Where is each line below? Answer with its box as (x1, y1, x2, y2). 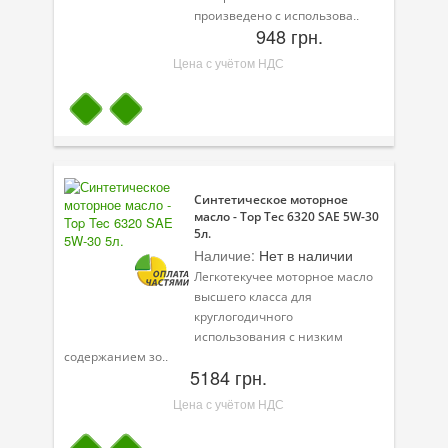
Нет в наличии (255, 244, 353, 265)
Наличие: (194, 244, 255, 265)
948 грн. (255, 22, 323, 49)
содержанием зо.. (64, 349, 168, 364)
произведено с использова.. (194, 8, 359, 23)
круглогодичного (194, 309, 293, 324)
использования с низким (194, 329, 343, 344)
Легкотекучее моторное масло (194, 269, 373, 284)
